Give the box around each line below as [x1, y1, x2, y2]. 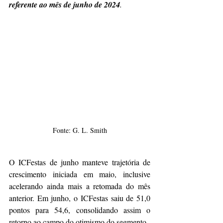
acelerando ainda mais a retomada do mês [9, 181, 150, 192]
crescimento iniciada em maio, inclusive [9, 169, 150, 180]
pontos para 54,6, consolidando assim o [9, 205, 150, 216]
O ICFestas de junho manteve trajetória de [9, 157, 150, 168]
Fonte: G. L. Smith [52, 125, 107, 135]
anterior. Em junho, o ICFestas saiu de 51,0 [9, 193, 150, 204]
